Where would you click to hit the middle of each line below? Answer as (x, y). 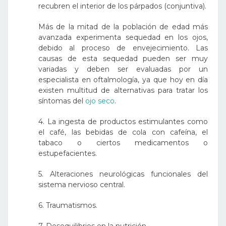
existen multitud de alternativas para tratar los (123, 90)
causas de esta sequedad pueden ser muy (123, 59)
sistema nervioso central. (82, 185)
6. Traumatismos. (68, 205)
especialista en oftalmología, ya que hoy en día (123, 80)
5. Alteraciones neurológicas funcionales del (123, 174)
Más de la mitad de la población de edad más (123, 27)
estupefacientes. (68, 153)
